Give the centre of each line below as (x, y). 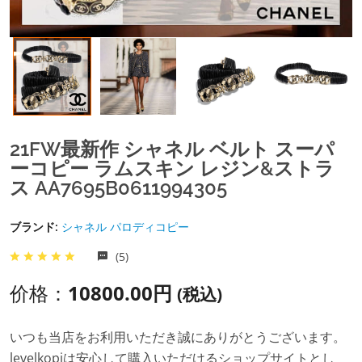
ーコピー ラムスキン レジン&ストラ (172, 168)
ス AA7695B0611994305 (118, 187)
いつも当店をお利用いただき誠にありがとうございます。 (178, 337)
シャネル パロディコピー (125, 226)
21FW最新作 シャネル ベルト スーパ (172, 149)
